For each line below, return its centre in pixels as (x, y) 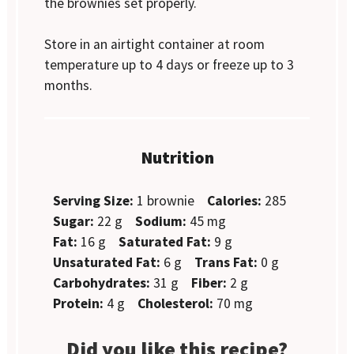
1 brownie (166, 200)
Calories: (235, 200)
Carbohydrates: (102, 282)
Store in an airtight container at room (155, 45)
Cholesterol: (176, 303)
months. (69, 86)
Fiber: (209, 282)
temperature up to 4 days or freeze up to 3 (169, 65)
